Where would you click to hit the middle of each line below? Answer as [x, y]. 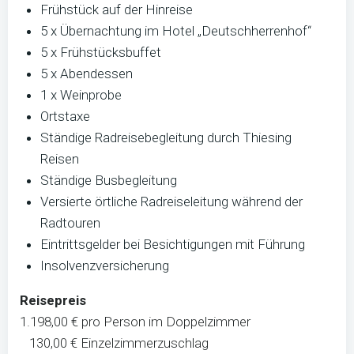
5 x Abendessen [86, 73]
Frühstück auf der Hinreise [116, 9]
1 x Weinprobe [82, 95]
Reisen [59, 159]
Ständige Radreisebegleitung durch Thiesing [166, 137]
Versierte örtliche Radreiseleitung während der [171, 201]
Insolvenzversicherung [104, 265]
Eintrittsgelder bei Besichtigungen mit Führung [172, 244]
